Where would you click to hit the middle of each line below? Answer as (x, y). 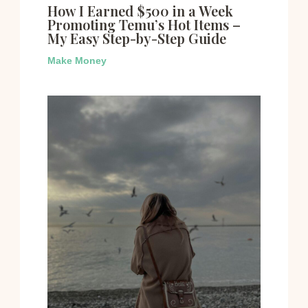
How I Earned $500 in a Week (140, 11)
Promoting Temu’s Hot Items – (144, 25)
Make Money (77, 61)
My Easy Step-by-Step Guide (136, 38)
